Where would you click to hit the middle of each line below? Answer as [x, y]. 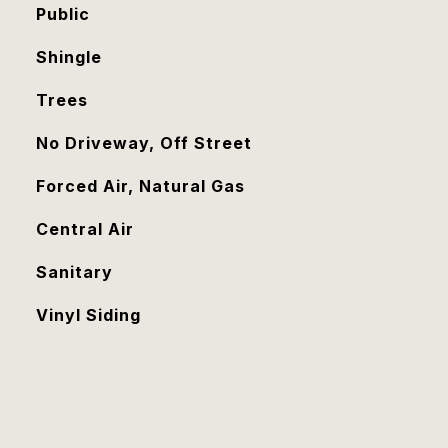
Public [62, 14]
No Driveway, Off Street [143, 143]
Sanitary [74, 272]
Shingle [68, 57]
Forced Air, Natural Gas [140, 186]
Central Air [84, 229]
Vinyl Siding [88, 315]
